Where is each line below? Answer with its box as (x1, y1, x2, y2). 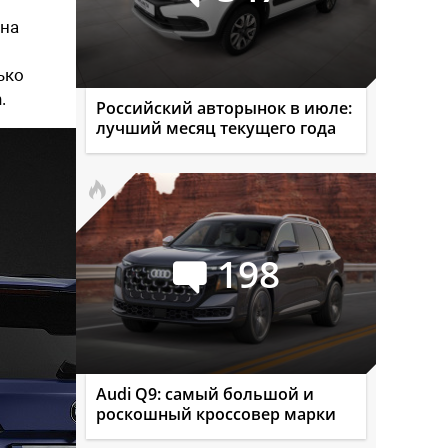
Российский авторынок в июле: (96, 97, 352, 119)
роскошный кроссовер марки (96, 403, 336, 425)
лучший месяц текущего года (96, 117, 336, 139)
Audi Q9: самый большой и (96, 383, 314, 405)
